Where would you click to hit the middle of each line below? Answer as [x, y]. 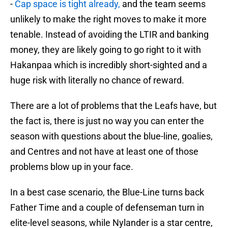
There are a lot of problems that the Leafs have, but [113, 106]
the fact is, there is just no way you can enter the [107, 121]
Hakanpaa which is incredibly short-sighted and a [109, 65]
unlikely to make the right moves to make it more [108, 19]
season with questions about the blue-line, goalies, [111, 136]
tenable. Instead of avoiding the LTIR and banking [109, 35]
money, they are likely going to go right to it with [106, 50]
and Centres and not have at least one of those [104, 152]
